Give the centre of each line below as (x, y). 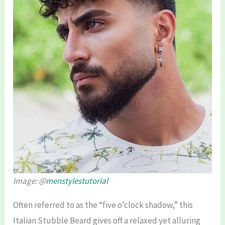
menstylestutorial (77, 181)
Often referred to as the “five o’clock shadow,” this (103, 205)
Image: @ (30, 181)
